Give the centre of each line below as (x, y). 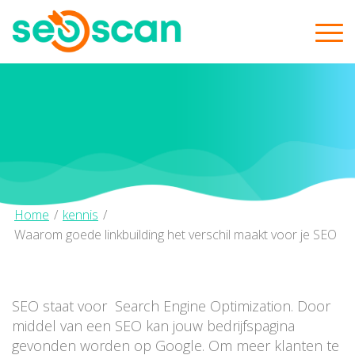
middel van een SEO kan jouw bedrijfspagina (153, 326)
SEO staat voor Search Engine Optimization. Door (171, 306)
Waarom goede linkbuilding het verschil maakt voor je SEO (176, 235)
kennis (80, 215)
